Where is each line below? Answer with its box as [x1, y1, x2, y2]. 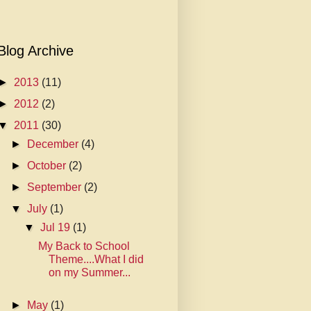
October [27, 160, 69, 171]
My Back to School [38, 240, 131, 252]
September [27, 181, 85, 193]
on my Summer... [49, 267, 131, 278]
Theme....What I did [49, 253, 144, 265]
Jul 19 [40, 221, 74, 233]
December [27, 138, 82, 150]
